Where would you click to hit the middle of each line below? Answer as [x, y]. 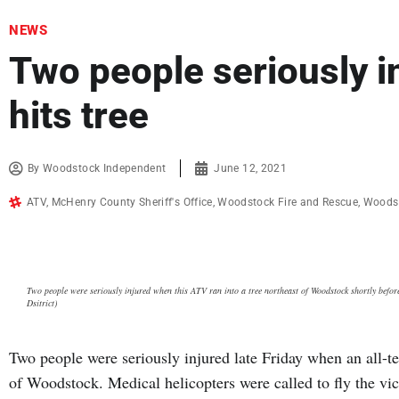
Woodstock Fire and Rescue [288, 203]
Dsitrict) [42, 303]
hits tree [79, 116]
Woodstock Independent [105, 169]
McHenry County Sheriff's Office [132, 203]
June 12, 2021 [250, 169]
